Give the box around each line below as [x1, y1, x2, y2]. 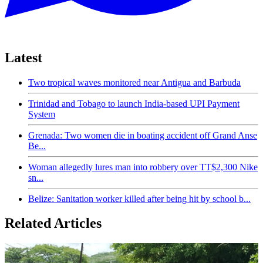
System [28, 109, 55, 119]
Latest [5, 49, 42, 65]
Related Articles [5, 215, 102, 231]
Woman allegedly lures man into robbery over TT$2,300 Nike [28, 161, 258, 172]
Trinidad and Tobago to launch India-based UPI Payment [28, 98, 240, 109]
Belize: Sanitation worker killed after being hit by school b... [28, 193, 251, 204]
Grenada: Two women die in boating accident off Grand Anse [28, 130, 257, 140]
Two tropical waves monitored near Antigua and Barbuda [28, 77, 241, 87]
